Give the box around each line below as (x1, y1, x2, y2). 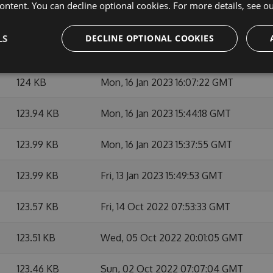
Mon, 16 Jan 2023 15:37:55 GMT (101, 138, 232, 151)
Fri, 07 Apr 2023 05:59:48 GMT (101, 45, 233, 57)
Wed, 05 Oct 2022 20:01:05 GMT (101, 232, 243, 244)
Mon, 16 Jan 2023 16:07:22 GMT (101, 76, 233, 88)
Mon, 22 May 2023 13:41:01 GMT (101, 14, 236, 26)
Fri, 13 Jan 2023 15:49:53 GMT (101, 169, 223, 182)
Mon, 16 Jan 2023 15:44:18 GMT (101, 107, 231, 119)
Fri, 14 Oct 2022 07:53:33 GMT (101, 200, 230, 213)
